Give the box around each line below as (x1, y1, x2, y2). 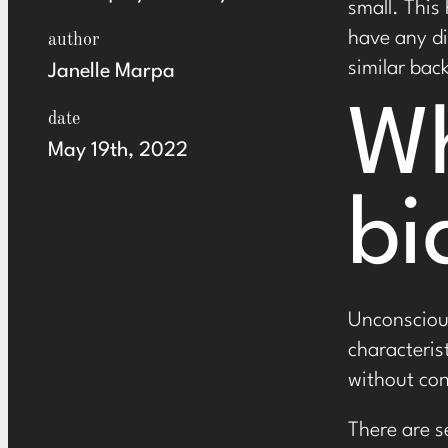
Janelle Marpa (48, 62, 175, 82)
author (48, 31, 99, 49)
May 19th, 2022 (48, 141, 188, 161)
